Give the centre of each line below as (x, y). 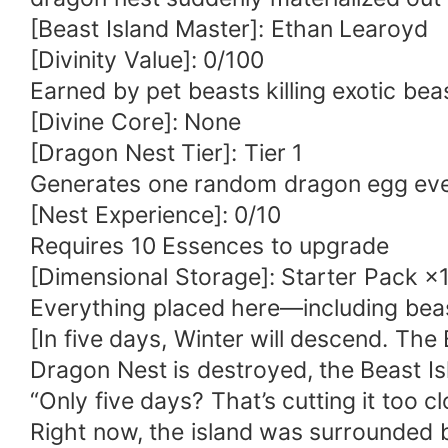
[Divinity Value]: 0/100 (147, 59)
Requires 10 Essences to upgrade (209, 245)
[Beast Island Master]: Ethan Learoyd (229, 28)
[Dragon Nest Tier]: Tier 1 (166, 152)
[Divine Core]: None (136, 121)
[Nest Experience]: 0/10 (156, 214)
